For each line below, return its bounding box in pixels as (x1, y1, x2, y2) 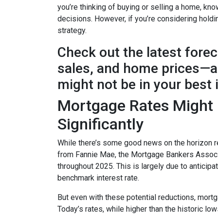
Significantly (57, 115, 144, 133)
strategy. (57, 26, 87, 35)
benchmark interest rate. (57, 173, 139, 182)
